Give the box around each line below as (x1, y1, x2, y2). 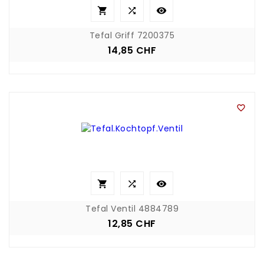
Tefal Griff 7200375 (89, 29, 175, 41)
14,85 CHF (107, 43, 157, 57)
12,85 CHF (108, 216, 156, 230)
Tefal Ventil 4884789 (85, 202, 179, 214)
